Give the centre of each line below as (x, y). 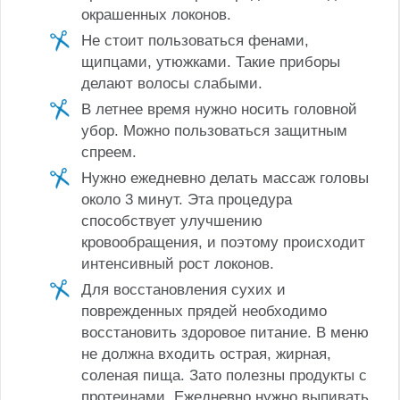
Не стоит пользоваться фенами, (195, 40)
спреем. (109, 152)
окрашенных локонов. (156, 14)
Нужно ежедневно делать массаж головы (225, 178)
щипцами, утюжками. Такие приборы (211, 62)
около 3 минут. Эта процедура (187, 199)
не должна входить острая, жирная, (206, 354)
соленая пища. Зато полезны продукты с (224, 375)
